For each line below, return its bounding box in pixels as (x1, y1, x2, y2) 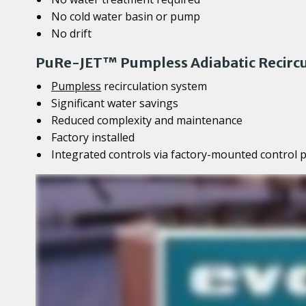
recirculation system (101, 78, 208, 94)
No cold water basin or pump (51, 8, 201, 24)
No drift (51, 25, 92, 41)
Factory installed (51, 129, 135, 145)
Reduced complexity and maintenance (51, 112, 243, 128)
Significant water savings (51, 95, 179, 111)
